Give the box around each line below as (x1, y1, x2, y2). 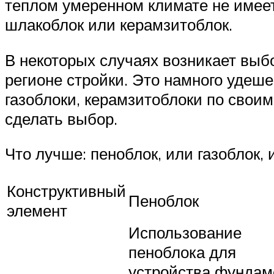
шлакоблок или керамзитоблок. (5, 14, 232, 34)
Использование (128, 222, 242, 242)
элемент (7, 200, 67, 220)
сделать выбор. (5, 108, 117, 128)
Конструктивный (7, 180, 126, 201)
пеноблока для (128, 242, 236, 262)
